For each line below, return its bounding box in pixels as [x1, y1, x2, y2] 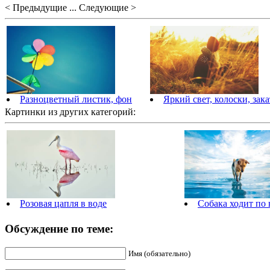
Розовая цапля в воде [20, 198, 107, 209]
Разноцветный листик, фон [20, 93, 132, 104]
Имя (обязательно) [128, 248, 190, 258]
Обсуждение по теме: [5, 222, 113, 236]
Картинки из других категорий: [5, 107, 136, 118]
